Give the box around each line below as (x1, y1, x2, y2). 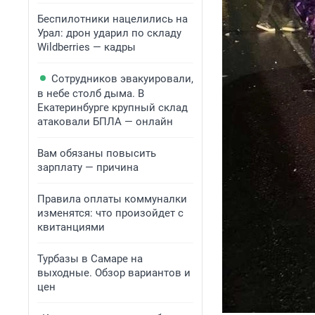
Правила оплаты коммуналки (37, 193, 187, 205)
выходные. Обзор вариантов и (37, 266, 191, 279)
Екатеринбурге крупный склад (37, 101, 188, 114)
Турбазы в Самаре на (37, 252, 143, 265)
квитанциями (37, 221, 105, 233)
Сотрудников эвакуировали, (51, 72, 193, 85)
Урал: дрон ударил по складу (37, 27, 181, 39)
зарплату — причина (37, 161, 139, 174)
